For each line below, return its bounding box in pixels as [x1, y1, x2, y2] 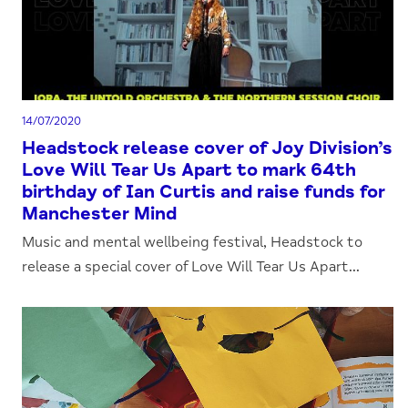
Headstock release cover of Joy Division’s [22, 137, 393, 159]
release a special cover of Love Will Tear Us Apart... [22, 258, 361, 276]
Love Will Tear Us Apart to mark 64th [22, 158, 357, 181]
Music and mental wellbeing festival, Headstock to [22, 233, 363, 251]
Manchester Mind [22, 202, 178, 225]
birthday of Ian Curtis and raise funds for [22, 180, 386, 203]
